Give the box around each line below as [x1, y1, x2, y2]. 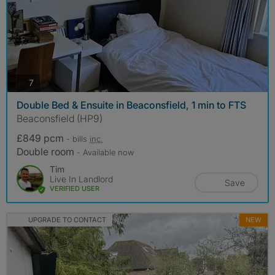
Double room [17, 145, 77, 158]
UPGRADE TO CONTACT [28, 215, 106, 224]
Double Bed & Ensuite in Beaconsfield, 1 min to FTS [17, 98, 246, 111]
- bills [66, 133, 90, 144]
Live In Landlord [50, 173, 113, 184]
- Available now [77, 147, 134, 157]
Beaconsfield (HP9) [17, 112, 103, 125]
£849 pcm [17, 131, 66, 144]
